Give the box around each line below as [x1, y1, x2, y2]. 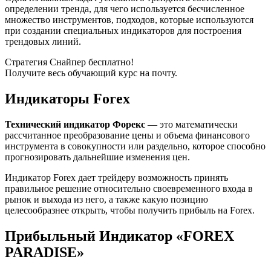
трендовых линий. [5, 36, 81, 47]
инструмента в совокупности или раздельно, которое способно [5, 140, 266, 151]
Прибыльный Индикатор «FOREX [5, 227, 234, 244]
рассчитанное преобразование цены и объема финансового [5, 129, 250, 140]
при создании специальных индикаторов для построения [5, 25, 241, 36]
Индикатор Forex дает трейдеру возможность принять [5, 172, 228, 183]
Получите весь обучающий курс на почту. [5, 68, 177, 79]
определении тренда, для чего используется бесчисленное [5, 4, 244, 15]
